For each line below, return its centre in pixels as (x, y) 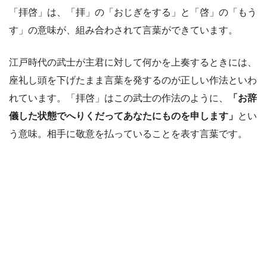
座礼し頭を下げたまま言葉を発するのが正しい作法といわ (133, 80)
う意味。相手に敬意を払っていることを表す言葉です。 (128, 134)
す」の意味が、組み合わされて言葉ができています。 (123, 30)
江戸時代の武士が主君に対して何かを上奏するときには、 (133, 62)
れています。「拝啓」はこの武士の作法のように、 (119, 98)
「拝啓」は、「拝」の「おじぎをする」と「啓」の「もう (133, 12)
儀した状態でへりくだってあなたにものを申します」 (123, 116)
